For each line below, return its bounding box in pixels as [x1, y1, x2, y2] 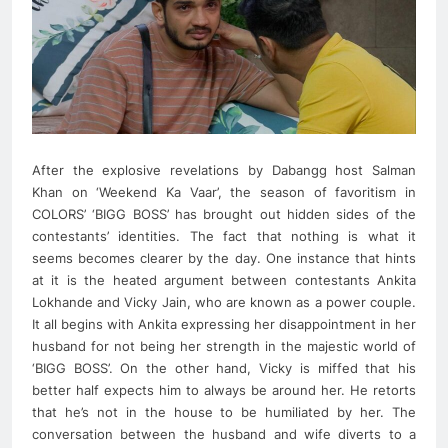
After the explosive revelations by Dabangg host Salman [32, 161, 416, 178]
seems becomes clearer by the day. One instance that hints [32, 249, 416, 266]
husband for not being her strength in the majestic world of [32, 337, 416, 354]
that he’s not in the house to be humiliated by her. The [32, 403, 416, 420]
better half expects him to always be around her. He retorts [32, 381, 416, 398]
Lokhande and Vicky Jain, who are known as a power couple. [32, 293, 416, 310]
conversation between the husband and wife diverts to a [32, 425, 416, 442]
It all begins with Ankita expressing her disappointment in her [32, 315, 416, 332]
